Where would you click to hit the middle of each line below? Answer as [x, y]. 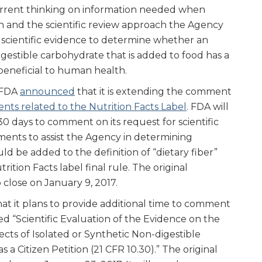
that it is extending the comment [153, 91]
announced [47, 91]
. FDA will [208, 106]
